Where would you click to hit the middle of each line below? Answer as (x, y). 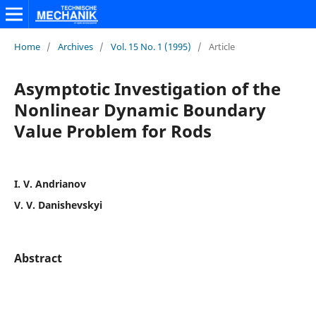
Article (221, 46)
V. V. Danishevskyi (58, 205)
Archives (75, 46)
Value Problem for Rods (113, 130)
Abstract (38, 258)
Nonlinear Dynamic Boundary (140, 109)
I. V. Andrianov (50, 183)
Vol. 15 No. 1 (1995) (151, 46)
